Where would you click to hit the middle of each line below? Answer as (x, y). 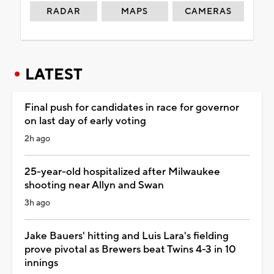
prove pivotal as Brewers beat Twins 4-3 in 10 (130, 249)
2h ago (37, 139)
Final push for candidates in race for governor (132, 107)
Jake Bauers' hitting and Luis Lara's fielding (127, 236)
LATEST (54, 74)
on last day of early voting (85, 121)
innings (41, 263)
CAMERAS (209, 11)
